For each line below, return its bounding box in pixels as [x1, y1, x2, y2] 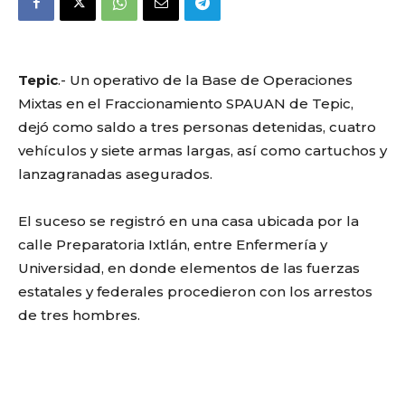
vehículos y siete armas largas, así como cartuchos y [18, 142, 387, 159]
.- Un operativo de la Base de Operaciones [58, 71, 353, 89]
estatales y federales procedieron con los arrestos [18, 283, 372, 300]
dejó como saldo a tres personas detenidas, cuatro [18, 118, 376, 136]
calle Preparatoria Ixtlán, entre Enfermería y [18, 236, 327, 253]
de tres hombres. [18, 306, 140, 324]
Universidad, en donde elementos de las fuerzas [18, 259, 360, 277]
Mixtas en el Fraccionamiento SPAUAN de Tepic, [18, 95, 353, 112]
